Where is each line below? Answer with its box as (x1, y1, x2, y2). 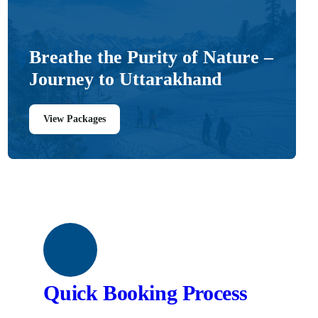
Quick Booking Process (43, 281, 248, 305)
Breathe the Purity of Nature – (29, 47, 274, 67)
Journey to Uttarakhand (29, 69, 222, 89)
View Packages (43, 114, 106, 124)
